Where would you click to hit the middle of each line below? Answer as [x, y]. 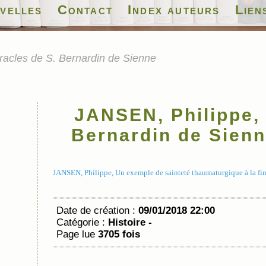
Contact [85, 10]
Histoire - [130, 222]
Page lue [77, 234]
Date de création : [97, 210]
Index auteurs [174, 10]
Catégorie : [82, 222]
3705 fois [119, 234]
